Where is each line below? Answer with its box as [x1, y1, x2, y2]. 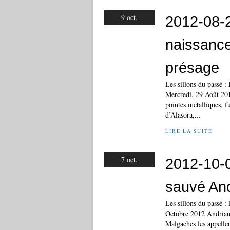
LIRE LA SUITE [165, 128, 213, 135]
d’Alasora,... [165, 110, 201, 120]
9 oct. [121, 12, 138, 22]
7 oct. [121, 155, 138, 164]
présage [165, 59, 219, 76]
